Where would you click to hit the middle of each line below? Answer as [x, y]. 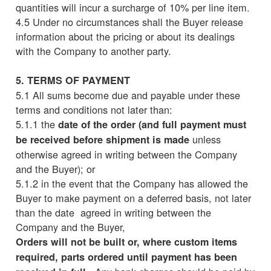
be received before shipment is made [104, 139]
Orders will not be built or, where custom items [126, 241]
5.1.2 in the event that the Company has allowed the [132, 183]
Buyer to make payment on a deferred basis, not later [133, 198]
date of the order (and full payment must [152, 124]
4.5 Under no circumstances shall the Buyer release [129, 21]
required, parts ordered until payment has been [126, 256]
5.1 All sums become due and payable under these [128, 95]
